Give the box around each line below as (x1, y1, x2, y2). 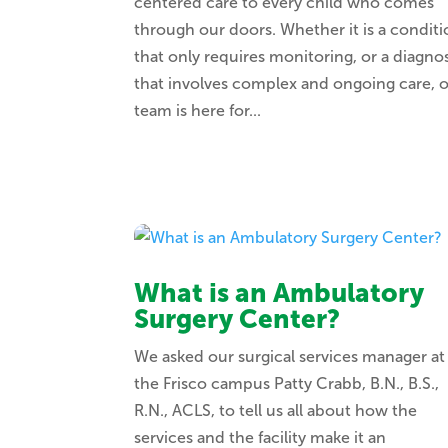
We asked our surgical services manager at (134, 347, 446, 367)
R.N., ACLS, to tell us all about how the (134, 401, 418, 421)
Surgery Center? (134, 304, 341, 336)
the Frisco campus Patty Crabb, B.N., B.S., (134, 374, 440, 394)
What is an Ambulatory (134, 278, 425, 310)
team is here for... (134, 101, 262, 121)
